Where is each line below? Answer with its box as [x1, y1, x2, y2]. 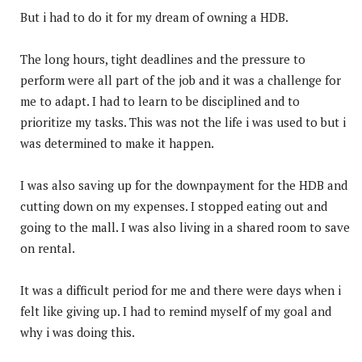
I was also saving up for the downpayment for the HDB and [20, 176, 347, 193]
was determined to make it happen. [20, 134, 214, 151]
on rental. [20, 239, 75, 256]
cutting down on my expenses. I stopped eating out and [20, 197, 327, 214]
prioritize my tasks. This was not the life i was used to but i [20, 113, 346, 130]
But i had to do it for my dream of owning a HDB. [20, 8, 288, 25]
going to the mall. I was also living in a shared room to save [20, 218, 350, 235]
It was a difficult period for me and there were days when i [20, 281, 341, 298]
